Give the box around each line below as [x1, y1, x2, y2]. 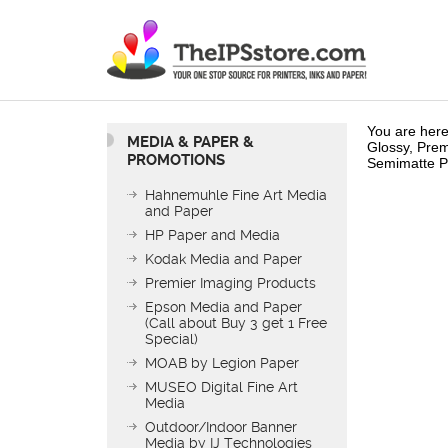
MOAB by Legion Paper [145, 354, 299, 371]
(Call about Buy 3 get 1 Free [145, 314, 327, 331]
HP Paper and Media [145, 226, 280, 243]
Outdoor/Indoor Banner [145, 418, 297, 435]
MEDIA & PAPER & [127, 132, 254, 151]
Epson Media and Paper [145, 298, 302, 315]
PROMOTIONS [127, 150, 225, 169]
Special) [145, 330, 198, 347]
